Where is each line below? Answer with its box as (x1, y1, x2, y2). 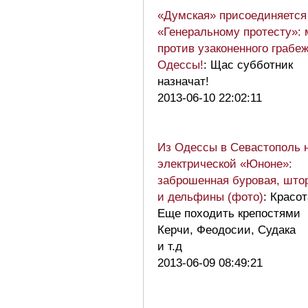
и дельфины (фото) (157, 190, 263, 203)
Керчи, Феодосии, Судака (157, 223, 296, 236)
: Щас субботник (203, 58, 293, 71)
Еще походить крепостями (157, 206, 300, 220)
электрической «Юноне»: (157, 157, 292, 170)
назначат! (157, 74, 209, 88)
